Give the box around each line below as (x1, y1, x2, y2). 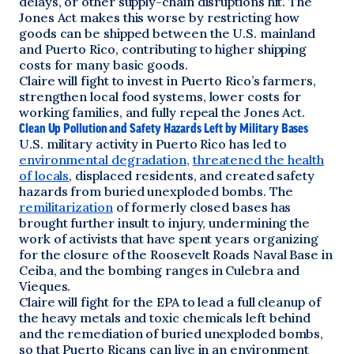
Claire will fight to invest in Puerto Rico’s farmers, (19, 73, 316, 88)
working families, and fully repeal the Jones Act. (19, 104, 306, 120)
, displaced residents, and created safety (69, 168, 315, 183)
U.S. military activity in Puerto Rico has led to (19, 136, 288, 152)
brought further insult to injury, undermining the (19, 215, 311, 231)
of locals (19, 168, 70, 183)
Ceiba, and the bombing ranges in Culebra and (19, 262, 299, 278)
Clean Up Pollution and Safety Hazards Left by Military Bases (19, 121, 309, 135)
